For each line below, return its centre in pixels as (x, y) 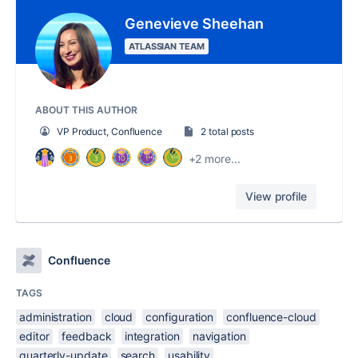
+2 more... (214, 159)
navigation (219, 336)
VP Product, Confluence (109, 131)
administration (56, 316)
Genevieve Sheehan (194, 23)
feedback (87, 336)
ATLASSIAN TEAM (167, 46)
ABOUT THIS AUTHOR (87, 109)
